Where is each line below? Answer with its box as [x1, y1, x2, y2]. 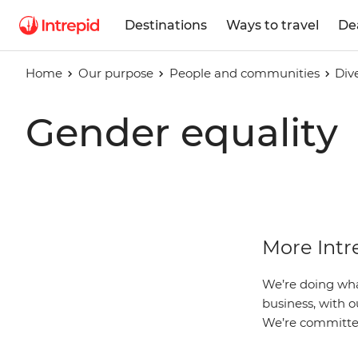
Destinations [125, 17, 207, 33]
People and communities [169, 66, 320, 81]
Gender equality [26, 109, 338, 156]
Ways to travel [226, 17, 319, 33]
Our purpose [78, 66, 153, 81]
